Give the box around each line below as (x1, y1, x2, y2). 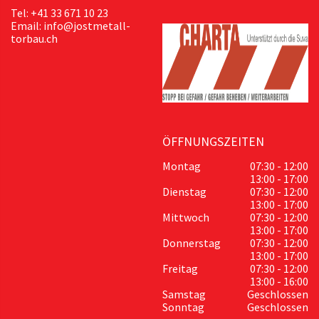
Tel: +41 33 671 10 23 (11, 6, 108, 21)
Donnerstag (162, 235, 221, 250)
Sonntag (162, 299, 204, 314)
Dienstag (162, 184, 206, 199)
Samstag (162, 286, 206, 301)
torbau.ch (11, 31, 58, 46)
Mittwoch (162, 209, 209, 224)
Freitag (162, 261, 198, 276)
